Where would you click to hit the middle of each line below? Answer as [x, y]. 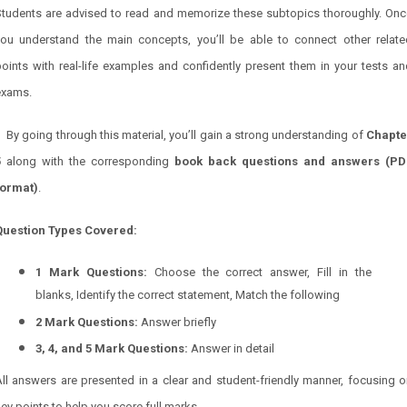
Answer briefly [177, 322]
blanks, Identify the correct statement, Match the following [188, 295]
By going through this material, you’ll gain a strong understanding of [187, 135]
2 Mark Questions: [87, 322]
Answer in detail [231, 348]
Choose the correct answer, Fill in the [259, 272]
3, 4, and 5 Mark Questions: [112, 348]
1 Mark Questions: [91, 272]
